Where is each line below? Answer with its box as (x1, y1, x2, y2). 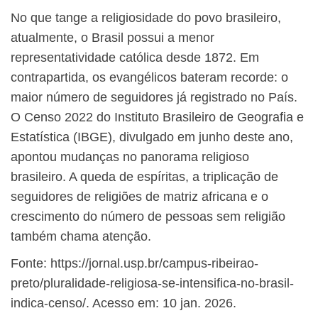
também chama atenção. (11, 229, 151, 244)
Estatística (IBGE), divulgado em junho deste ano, (11, 130, 293, 145)
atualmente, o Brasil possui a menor (11, 31, 214, 45)
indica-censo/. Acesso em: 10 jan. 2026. (11, 296, 236, 311)
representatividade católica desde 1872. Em (11, 50, 259, 65)
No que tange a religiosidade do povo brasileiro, (11, 11, 281, 26)
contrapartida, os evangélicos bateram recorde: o (11, 70, 288, 85)
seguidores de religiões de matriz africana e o (11, 190, 268, 204)
